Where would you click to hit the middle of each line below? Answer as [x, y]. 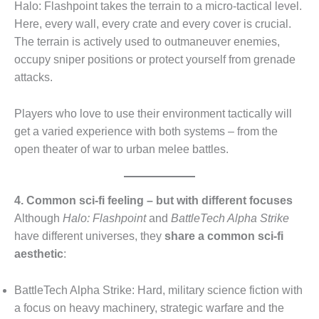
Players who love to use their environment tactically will [153, 113]
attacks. [33, 78]
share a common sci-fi [224, 236]
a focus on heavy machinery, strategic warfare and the [149, 308]
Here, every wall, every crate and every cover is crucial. [153, 24]
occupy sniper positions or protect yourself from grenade [155, 60]
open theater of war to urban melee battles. [121, 149]
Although [38, 219]
